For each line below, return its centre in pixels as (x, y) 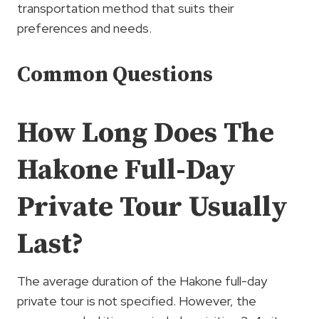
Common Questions (115, 74)
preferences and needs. (84, 28)
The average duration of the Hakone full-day (142, 281)
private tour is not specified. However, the (137, 300)
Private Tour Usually (152, 207)
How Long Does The (146, 133)
